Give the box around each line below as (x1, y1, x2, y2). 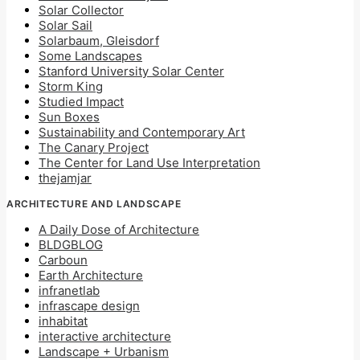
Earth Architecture (39, 268, 143, 283)
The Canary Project (39, 140, 149, 155)
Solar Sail (39, 18, 92, 33)
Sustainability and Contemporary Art (39, 125, 245, 140)
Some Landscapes (39, 48, 142, 63)
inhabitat (39, 313, 88, 329)
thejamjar (39, 170, 92, 186)
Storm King (39, 79, 103, 94)
